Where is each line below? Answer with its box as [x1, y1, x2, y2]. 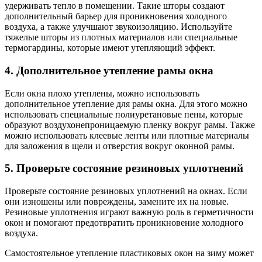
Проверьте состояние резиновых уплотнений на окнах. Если [5, 185, 247, 196]
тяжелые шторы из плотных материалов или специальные [5, 32, 237, 43]
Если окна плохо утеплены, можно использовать [5, 88, 199, 98]
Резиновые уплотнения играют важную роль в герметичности [5, 206, 254, 217]
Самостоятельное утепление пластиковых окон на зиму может [5, 247, 254, 258]
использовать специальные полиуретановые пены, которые [5, 109, 243, 119]
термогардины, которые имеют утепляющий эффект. [5, 43, 215, 53]
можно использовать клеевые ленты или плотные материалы [5, 130, 249, 140]
